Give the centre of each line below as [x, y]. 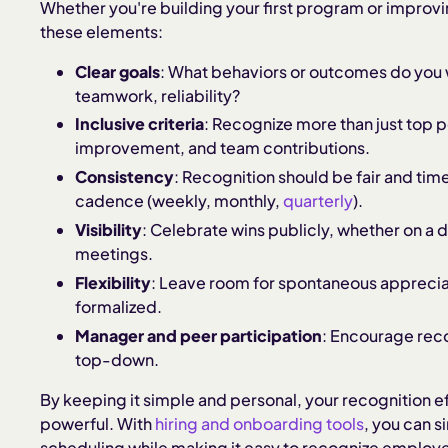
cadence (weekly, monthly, [179, 201]
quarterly [318, 201]
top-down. [117, 359]
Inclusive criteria [140, 124]
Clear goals [118, 71]
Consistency [125, 177]
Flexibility [113, 282]
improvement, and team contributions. [223, 148]
